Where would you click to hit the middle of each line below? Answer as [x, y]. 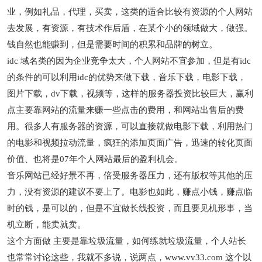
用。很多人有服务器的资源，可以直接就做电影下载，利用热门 [130, 126]
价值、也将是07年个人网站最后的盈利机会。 [95, 159]
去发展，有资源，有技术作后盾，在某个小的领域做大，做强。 [130, 28]
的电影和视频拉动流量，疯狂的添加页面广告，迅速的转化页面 [130, 143]
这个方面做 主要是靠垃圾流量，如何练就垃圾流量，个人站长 [127, 241]
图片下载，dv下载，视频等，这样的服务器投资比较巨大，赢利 [130, 94]
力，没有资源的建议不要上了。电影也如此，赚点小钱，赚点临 [130, 192]
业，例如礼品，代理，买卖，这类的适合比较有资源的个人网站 [130, 12]
